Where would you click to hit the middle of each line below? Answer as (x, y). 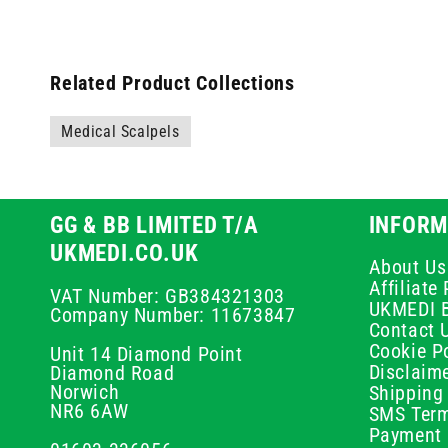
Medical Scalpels (120, 131)
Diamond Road (112, 373)
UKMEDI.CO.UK (124, 253)
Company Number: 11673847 (173, 315)
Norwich (85, 392)
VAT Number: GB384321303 (167, 296)
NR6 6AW (89, 411)
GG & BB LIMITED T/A (154, 225)
